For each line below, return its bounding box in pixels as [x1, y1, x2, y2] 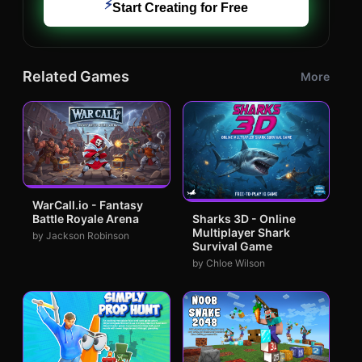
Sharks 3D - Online [192, 212, 296, 226]
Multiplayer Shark [192, 225, 290, 240]
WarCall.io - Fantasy [32, 198, 143, 213]
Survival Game [192, 239, 272, 254]
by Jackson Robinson [32, 229, 129, 242]
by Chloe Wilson [192, 257, 265, 270]
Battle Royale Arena [32, 212, 139, 226]
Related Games [23, 68, 129, 85]
